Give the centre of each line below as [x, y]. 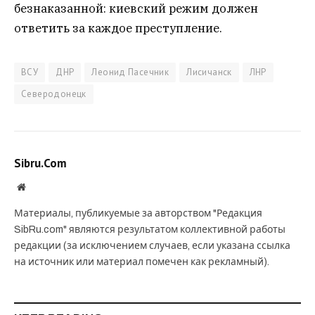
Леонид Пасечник [130, 72]
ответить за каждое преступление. [118, 28]
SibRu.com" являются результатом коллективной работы [150, 230]
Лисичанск [209, 72]
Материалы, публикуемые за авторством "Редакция [138, 214]
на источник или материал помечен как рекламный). [142, 262]
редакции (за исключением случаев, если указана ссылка [152, 246]
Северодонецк [54, 94]
